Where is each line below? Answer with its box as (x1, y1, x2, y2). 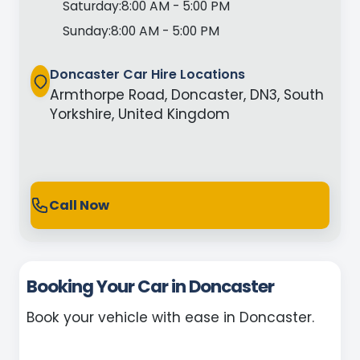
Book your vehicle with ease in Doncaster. (27, 308, 315, 328)
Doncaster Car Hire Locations (50, 65, 246, 84)
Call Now (48, 195, 109, 215)
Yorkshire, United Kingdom (50, 104, 231, 125)
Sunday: (62, 22, 111, 39)
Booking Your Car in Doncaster (27, 274, 275, 300)
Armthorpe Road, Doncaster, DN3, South (50, 85, 325, 105)
